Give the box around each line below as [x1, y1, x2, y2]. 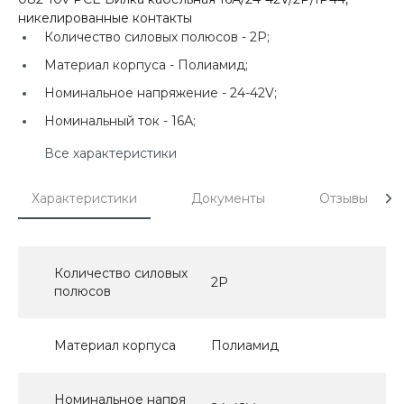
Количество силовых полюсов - [44, 28, 250, 45]
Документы [191, 189, 265, 207]
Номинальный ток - [44, 112, 171, 129]
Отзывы [319, 189, 368, 207]
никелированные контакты [18, 9, 192, 26]
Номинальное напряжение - [44, 84, 230, 101]
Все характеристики [44, 144, 177, 161]
